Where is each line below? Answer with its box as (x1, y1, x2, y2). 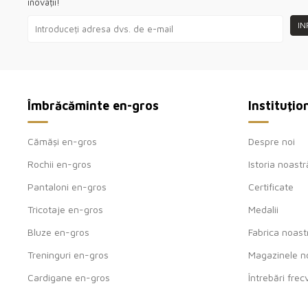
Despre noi (248, 135, 295, 147)
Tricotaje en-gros (27, 203, 103, 215)
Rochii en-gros (27, 157, 91, 170)
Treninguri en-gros (27, 248, 109, 261)
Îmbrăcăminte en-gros (27, 98, 159, 113)
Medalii (248, 203, 278, 215)
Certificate (248, 180, 294, 192)
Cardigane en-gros (27, 271, 110, 283)
